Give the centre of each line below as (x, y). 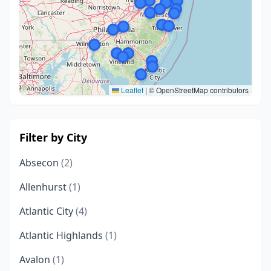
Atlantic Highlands (62, 235)
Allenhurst (44, 187)
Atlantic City (47, 211)
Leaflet (131, 90)
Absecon (40, 163)
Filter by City (53, 137)
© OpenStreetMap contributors (198, 90)
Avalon (36, 260)
